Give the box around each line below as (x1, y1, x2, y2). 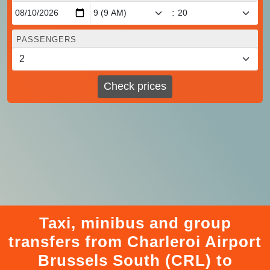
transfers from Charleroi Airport (8, 232, 262, 251)
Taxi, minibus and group (39, 213, 231, 232)
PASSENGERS (16, 34, 77, 44)
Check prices (104, 80, 166, 93)
